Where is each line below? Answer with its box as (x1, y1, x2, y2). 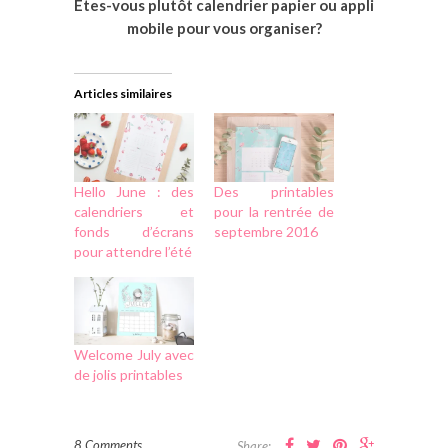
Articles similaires (74, 86, 172, 102)
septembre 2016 (214, 222, 318, 240)
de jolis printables (74, 366, 183, 384)
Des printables (214, 182, 334, 200)
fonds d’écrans (74, 222, 194, 240)
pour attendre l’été (74, 242, 192, 260)
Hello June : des (74, 182, 194, 200)
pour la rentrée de (214, 202, 334, 220)
